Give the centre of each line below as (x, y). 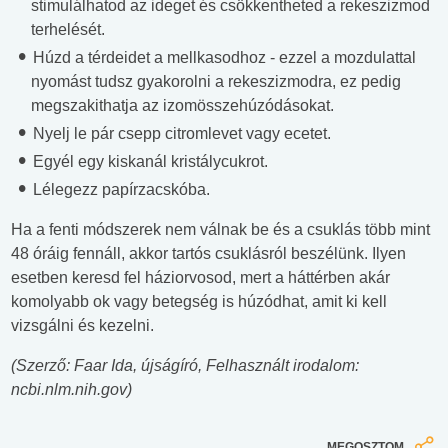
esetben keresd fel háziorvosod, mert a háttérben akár (200, 278)
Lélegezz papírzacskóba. (119, 190)
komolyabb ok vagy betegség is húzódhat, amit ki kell (199, 302)
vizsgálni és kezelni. (82, 326)
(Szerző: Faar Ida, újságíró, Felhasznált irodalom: (185, 366)
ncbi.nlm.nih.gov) (71, 390)
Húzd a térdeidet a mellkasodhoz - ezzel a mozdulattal (222, 58)
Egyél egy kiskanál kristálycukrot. (148, 162)
